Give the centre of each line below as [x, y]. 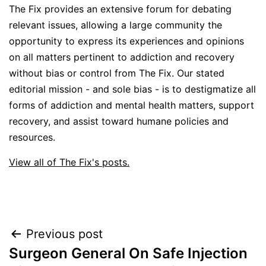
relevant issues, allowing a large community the [115, 25]
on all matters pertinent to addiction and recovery [122, 57]
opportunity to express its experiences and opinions [126, 41]
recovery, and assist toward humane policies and [119, 121]
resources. [32, 137]
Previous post [64, 234]
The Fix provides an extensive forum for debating [120, 9]
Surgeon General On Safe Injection [128, 254]
